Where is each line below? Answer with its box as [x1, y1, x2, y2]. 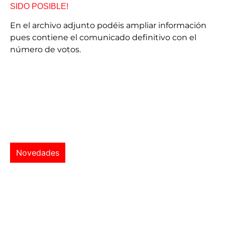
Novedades [16, 147, 59, 158]
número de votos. [10, 44, 83, 54]
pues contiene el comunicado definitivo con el [10, 32, 196, 42]
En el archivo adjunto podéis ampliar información [10, 20, 206, 30]
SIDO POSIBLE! [10, 2, 68, 11]
